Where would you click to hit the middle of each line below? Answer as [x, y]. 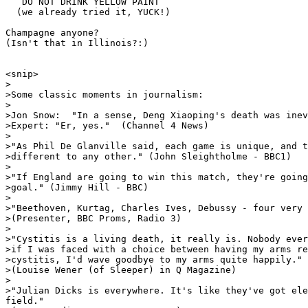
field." [25, 301]
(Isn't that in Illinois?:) [77, 43]
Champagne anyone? [58, 33]
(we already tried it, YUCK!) [88, 12]
